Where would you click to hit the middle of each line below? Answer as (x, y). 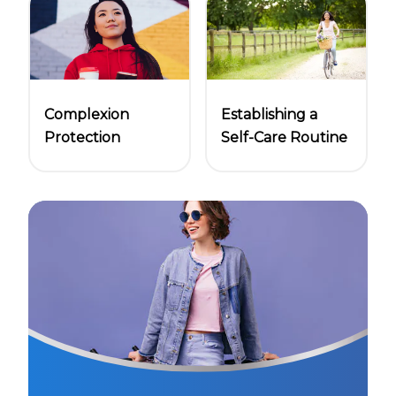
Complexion (87, 114)
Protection (82, 137)
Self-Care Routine (284, 137)
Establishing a (269, 114)
